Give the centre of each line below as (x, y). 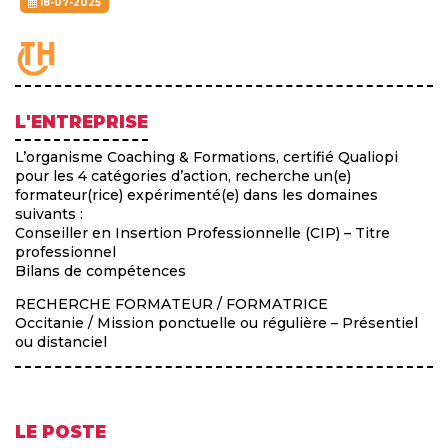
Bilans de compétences (100, 271)
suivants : (49, 214)
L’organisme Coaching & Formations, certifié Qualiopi (206, 157)
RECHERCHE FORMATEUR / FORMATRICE (171, 304)
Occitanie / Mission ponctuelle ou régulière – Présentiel (216, 323)
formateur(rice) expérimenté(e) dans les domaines (196, 195)
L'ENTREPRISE (81, 122)
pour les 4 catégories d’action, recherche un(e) (183, 176)
